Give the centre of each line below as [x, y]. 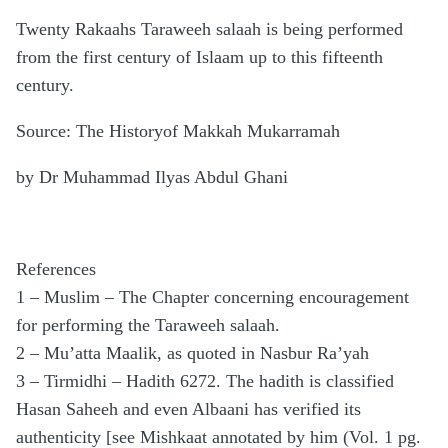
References [56, 269]
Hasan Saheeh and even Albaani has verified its [188, 409]
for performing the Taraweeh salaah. [148, 325]
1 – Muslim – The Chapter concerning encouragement [212, 297]
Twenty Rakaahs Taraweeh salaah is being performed [209, 29]
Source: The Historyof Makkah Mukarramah [178, 131]
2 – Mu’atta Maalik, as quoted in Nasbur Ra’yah [192, 353]
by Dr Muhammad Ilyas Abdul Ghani [152, 177]
